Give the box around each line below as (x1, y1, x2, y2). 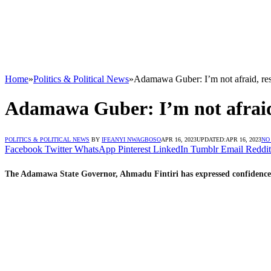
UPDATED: (197, 135, 226, 143)
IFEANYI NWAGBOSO (102, 135, 161, 143)
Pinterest (118, 143, 151, 154)
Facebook (5, 143, 42, 154)
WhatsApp (74, 143, 116, 154)
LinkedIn (153, 143, 188, 154)
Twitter (45, 143, 72, 154)
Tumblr (191, 143, 218, 154)
